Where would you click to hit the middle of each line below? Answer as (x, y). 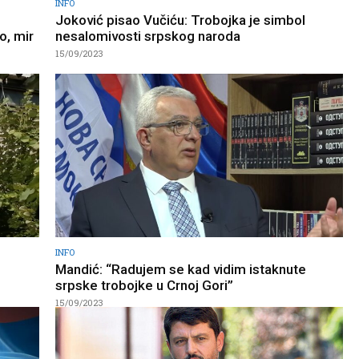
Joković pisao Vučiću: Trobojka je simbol (180, 20)
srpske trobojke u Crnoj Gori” (144, 286)
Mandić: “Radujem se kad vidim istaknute (181, 270)
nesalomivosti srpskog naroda (148, 36)
